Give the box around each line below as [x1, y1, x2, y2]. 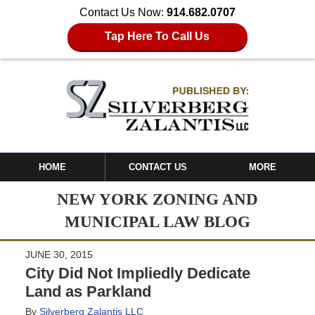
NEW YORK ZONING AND [57, 189, 258, 208]
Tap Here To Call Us [105, 30, 210, 42]
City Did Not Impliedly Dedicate [25, 264, 250, 282]
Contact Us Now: [79, 6, 167, 18]
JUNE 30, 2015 [25, 248, 93, 260]
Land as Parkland [25, 282, 151, 300]
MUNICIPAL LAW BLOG [65, 212, 250, 231]
